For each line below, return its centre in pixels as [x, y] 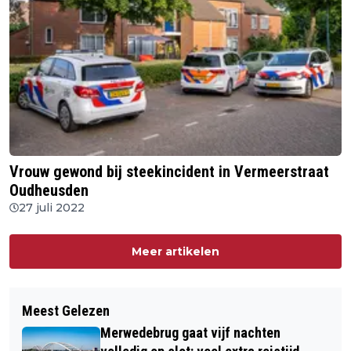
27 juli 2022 [52, 208]
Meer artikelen [175, 252]
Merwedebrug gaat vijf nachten [190, 333]
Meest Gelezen [66, 311]
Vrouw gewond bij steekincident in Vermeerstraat [169, 172]
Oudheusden [49, 191]
